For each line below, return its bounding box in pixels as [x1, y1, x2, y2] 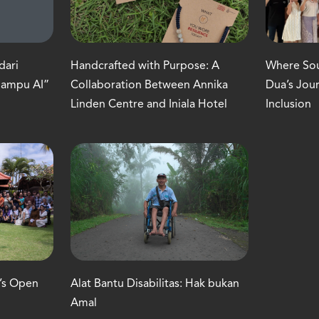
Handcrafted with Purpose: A [70, 60, 219, 72]
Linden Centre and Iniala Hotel [70, 98, 227, 110]
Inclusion [266, 98, 312, 110]
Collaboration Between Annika [70, 79, 228, 91]
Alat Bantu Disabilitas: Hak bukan [70, 278, 239, 291]
